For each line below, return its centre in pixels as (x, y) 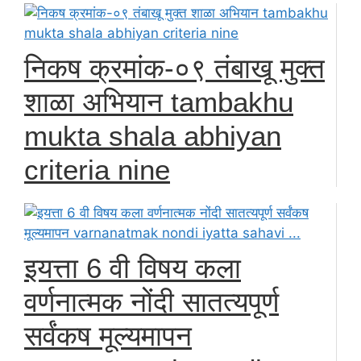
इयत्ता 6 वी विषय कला (133, 268)
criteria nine (97, 169)
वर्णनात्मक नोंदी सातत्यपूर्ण (151, 301)
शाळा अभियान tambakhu (159, 102)
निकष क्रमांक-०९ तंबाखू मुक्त (174, 68)
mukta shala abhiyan (153, 135)
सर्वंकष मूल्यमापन (108, 335)
